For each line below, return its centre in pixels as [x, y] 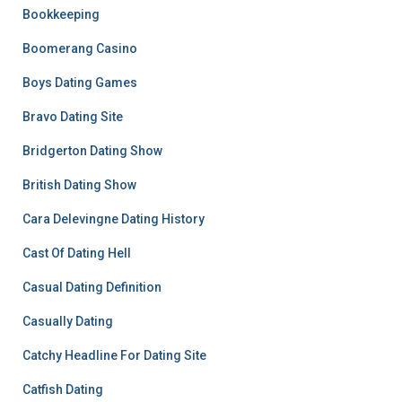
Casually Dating [68, 321]
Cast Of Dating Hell [77, 253]
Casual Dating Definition [92, 287]
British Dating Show [79, 185]
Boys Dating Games [80, 83]
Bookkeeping [61, 14]
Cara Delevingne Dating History [114, 219]
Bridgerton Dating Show [92, 151]
